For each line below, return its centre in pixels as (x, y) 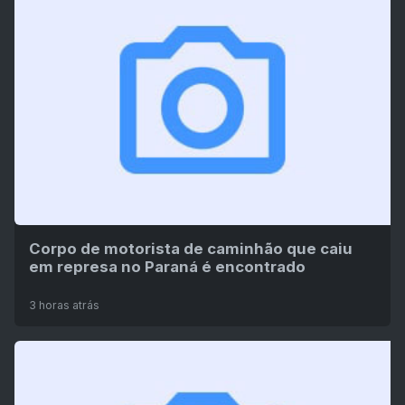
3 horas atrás (64, 306)
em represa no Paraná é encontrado (167, 267)
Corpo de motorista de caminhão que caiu (191, 249)
